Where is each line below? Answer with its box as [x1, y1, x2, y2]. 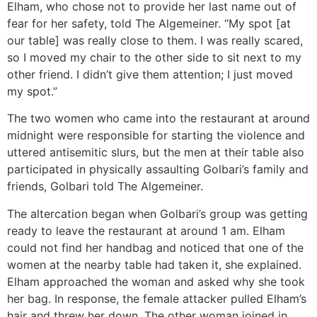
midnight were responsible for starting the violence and [7, 128, 305, 143]
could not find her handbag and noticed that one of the [7, 240, 304, 255]
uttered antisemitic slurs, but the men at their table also [7, 145, 304, 160]
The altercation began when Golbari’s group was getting [7, 206, 308, 221]
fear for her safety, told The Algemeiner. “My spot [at [7, 16, 291, 31]
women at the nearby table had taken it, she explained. [7, 257, 301, 272]
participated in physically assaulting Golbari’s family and [7, 162, 309, 177]
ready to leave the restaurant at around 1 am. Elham [7, 223, 285, 238]
